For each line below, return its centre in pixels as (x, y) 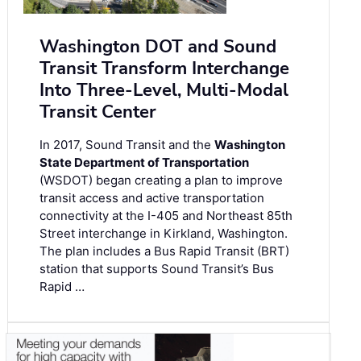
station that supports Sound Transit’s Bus (157, 269)
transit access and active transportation (152, 198)
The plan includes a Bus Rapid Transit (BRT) (164, 251)
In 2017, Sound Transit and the (127, 145)
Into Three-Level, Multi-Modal (164, 91)
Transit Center (98, 112)
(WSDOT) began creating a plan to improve (161, 180)
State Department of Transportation (144, 163)
